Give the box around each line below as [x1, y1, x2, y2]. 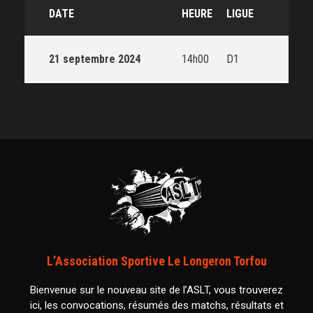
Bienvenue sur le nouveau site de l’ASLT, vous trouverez [30, 284, 283, 297]
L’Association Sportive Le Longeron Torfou [46, 254, 267, 269]
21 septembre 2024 [49, 52, 140, 66]
